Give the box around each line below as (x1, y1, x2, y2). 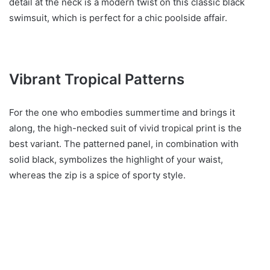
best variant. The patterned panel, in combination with (9, 138, 239, 150)
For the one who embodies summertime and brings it (9, 107, 235, 119)
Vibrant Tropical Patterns (9, 71, 184, 89)
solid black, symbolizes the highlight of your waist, (9, 154, 223, 166)
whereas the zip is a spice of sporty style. (9, 169, 186, 181)
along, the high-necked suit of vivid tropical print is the (9, 122, 242, 134)
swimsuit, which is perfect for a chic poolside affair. (9, 12, 227, 24)
